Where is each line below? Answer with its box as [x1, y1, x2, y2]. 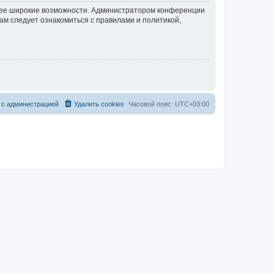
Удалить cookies [74, 100, 124, 108]
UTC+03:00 [175, 100, 209, 108]
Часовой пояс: [128, 100, 175, 108]
